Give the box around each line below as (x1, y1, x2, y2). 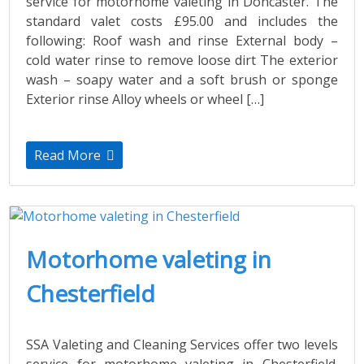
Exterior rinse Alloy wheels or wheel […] (26, 89, 265, 108)
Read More (34, 145, 105, 164)
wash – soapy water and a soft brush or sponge (26, 70, 338, 89)
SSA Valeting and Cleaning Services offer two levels (26, 335, 338, 353)
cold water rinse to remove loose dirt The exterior (26, 50, 338, 69)
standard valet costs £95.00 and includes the (26, 11, 338, 30)
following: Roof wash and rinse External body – (26, 31, 338, 50)
